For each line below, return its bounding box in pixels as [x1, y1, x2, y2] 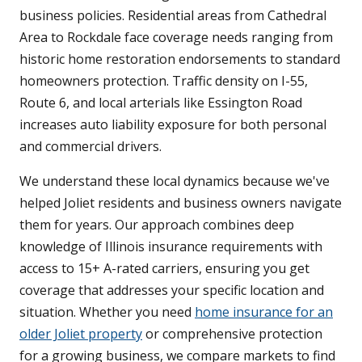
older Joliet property [19, 325, 142, 343]
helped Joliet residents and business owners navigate [19, 194, 342, 213]
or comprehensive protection [142, 325, 322, 343]
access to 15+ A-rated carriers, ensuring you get [19, 259, 309, 278]
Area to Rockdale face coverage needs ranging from [19, 28, 333, 47]
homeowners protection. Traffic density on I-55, [19, 72, 308, 90]
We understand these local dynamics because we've [19, 172, 330, 191]
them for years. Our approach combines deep [19, 216, 294, 234]
